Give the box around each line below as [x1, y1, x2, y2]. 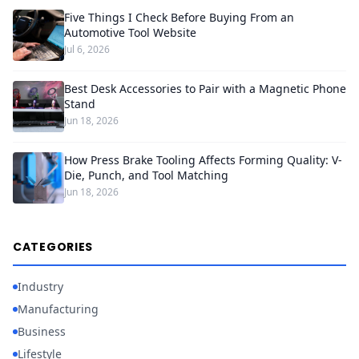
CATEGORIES [13, 239, 93, 255]
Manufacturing [18, 301, 99, 317]
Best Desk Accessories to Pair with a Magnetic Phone [64, 81, 346, 96]
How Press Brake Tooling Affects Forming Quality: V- [64, 152, 342, 167]
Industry [18, 279, 63, 294]
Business [18, 324, 66, 339]
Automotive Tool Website [64, 25, 196, 40]
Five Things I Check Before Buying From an [64, 10, 294, 25]
